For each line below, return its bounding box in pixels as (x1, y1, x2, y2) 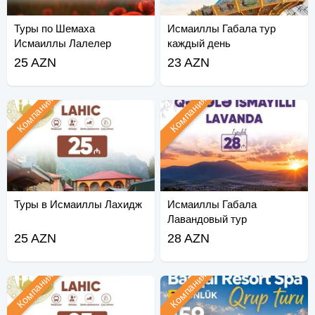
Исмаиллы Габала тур (167, 22, 276, 35)
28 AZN (167, 231, 210, 246)
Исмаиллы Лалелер (14, 37, 112, 50)
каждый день (167, 37, 231, 50)
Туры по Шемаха (14, 22, 96, 35)
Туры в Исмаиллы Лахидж (14, 198, 143, 211)
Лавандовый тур (167, 213, 247, 226)
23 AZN (167, 56, 210, 70)
